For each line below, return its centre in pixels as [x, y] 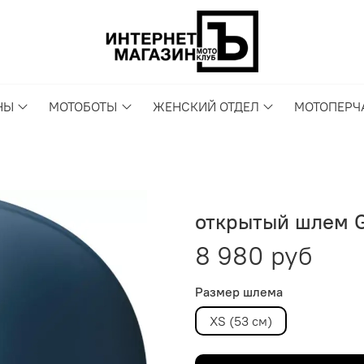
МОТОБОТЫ [83, 107]
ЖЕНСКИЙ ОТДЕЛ [206, 107]
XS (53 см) [241, 321]
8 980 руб [254, 256]
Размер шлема [239, 292]
